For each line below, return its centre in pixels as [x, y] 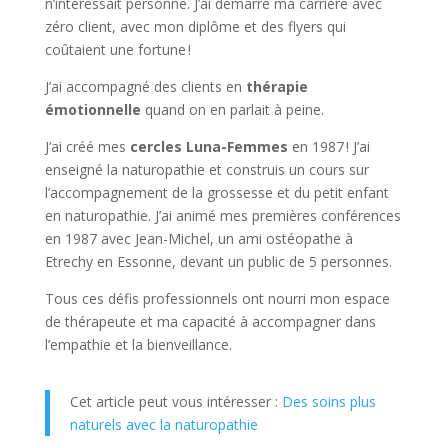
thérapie [276, 87]
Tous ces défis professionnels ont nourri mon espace [217, 299]
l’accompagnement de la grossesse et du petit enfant [216, 193]
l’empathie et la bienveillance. [138, 345]
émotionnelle [92, 110]
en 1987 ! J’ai [328, 147]
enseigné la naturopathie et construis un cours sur [206, 170]
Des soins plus [328, 402]
